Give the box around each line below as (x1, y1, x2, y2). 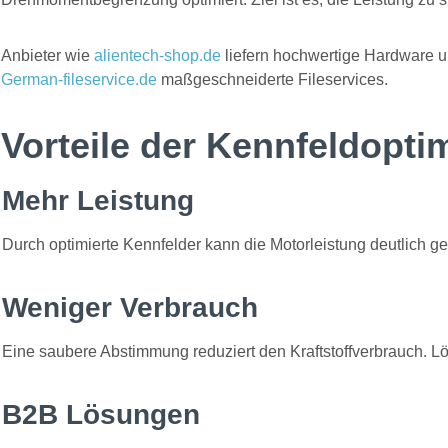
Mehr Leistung (2, 185, 194, 216)
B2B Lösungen (2, 399, 200, 430)
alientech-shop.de (94, 47, 221, 64)
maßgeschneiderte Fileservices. (157, 71, 388, 88)
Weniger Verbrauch (2, 292, 258, 323)
